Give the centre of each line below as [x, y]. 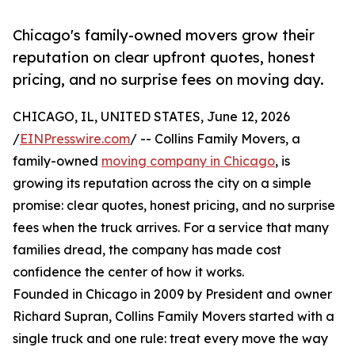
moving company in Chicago [188, 161]
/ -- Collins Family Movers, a [215, 139]
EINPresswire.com [75, 139]
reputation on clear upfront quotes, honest [164, 57]
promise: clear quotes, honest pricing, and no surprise [174, 206]
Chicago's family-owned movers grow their [164, 35]
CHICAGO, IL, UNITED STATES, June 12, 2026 [151, 117]
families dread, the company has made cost [147, 250]
